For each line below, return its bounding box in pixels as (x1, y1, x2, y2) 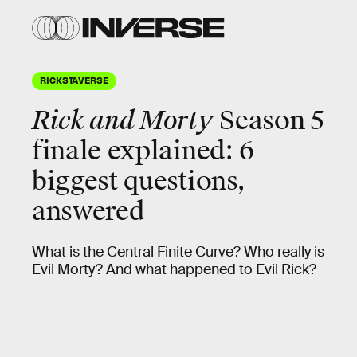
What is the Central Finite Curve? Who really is (32, 243, 324, 261)
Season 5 (213, 104, 324, 137)
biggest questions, (32, 165, 245, 198)
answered (32, 195, 144, 228)
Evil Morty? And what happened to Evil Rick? (32, 261, 316, 278)
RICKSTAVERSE (40, 74, 108, 85)
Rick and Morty (32, 104, 214, 137)
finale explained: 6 (32, 135, 254, 167)
